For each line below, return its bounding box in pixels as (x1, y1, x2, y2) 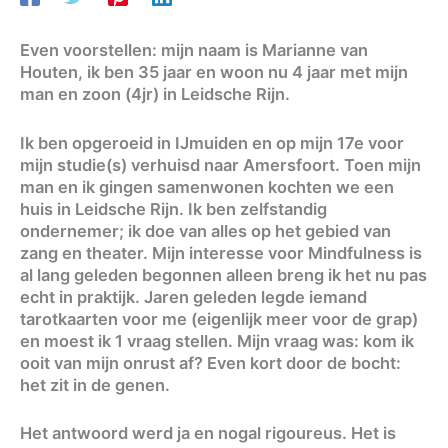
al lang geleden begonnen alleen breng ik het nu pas (20, 264, 427, 285)
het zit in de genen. (20, 374, 170, 395)
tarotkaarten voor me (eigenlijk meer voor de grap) (20, 308, 418, 329)
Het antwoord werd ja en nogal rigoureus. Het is (20, 422, 396, 443)
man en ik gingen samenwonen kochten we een (20, 176, 394, 197)
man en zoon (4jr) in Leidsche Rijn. (20, 84, 290, 105)
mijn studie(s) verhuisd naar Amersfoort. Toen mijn (20, 154, 421, 175)
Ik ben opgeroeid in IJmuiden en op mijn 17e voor (20, 132, 404, 153)
